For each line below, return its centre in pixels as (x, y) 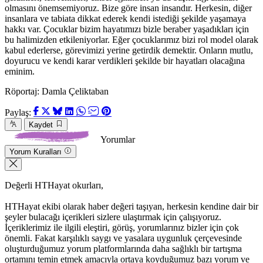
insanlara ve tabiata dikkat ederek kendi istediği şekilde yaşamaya (125, 18)
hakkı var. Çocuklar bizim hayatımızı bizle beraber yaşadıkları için (127, 29)
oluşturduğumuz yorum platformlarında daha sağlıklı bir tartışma (123, 248)
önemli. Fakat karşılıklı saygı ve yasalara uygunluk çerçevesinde (123, 238)
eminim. (20, 71)
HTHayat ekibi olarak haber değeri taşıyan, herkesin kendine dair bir (131, 206)
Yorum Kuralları (36, 151)
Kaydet (41, 124)
